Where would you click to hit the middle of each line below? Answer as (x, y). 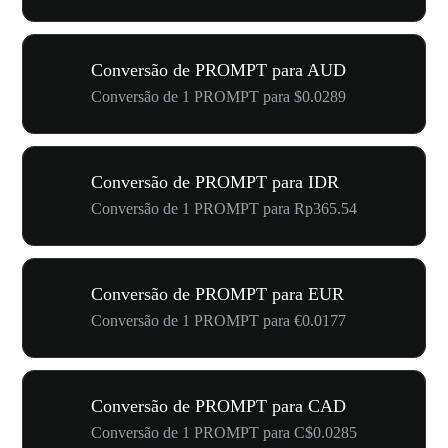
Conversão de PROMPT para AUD (218, 70)
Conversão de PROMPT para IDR (215, 182)
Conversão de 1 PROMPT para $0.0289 (218, 96)
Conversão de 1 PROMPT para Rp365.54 (224, 208)
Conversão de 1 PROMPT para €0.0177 (218, 320)
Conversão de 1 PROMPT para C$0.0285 (224, 432)
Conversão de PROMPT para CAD (218, 406)
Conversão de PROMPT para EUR (217, 294)
